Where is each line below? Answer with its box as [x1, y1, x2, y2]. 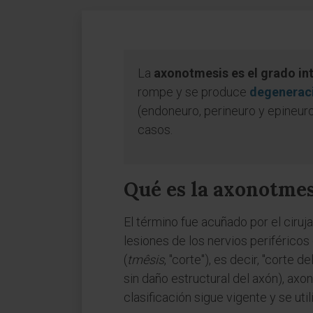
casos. [138, 122, 173, 137]
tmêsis [127, 252, 164, 267]
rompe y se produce [138, 85, 249, 99]
